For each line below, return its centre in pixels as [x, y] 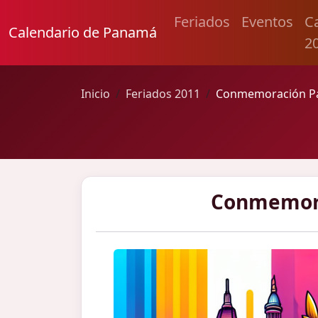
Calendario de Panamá [83, 32]
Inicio [95, 94]
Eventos [267, 22]
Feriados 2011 [163, 94]
